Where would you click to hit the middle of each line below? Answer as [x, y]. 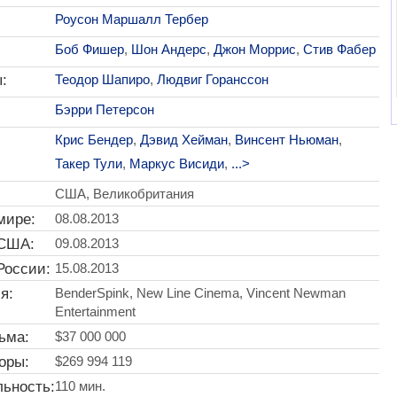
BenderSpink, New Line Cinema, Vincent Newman [200, 292]
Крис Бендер [93, 139]
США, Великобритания [124, 193]
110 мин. [80, 385]
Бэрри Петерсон [104, 109]
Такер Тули [88, 163]
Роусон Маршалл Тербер [131, 19]
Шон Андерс [168, 49]
